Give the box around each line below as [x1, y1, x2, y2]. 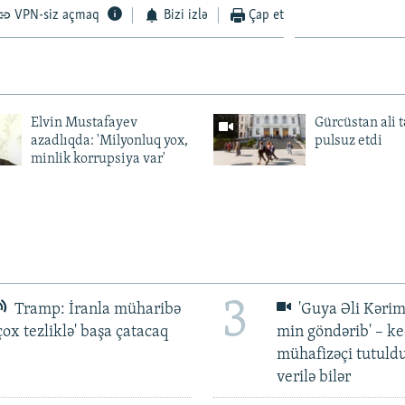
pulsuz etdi [314, 133, 382, 148]
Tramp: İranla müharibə [11, 300, 182, 318]
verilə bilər [276, 368, 351, 386]
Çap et [249, 7, 285, 23]
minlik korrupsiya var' [30, 151, 165, 166]
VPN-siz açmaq [14, 7, 100, 23]
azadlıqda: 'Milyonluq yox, [30, 133, 188, 148]
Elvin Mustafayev [30, 115, 137, 130]
